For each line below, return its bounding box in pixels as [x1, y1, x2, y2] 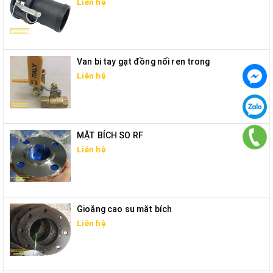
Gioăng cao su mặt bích [77, 204, 172, 214]
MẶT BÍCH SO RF [77, 130, 143, 140]
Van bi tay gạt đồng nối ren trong [77, 57, 210, 66]
